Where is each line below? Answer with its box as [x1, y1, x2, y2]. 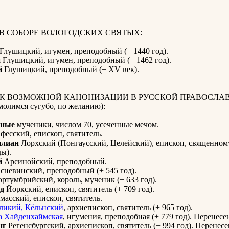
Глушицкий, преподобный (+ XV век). [2, 65, 139, 74]
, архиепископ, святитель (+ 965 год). [63, 203, 193, 212]
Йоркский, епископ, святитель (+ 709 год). [4, 185, 154, 194]
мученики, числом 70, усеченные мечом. [15, 120, 159, 129]
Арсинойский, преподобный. [2, 157, 107, 166]
